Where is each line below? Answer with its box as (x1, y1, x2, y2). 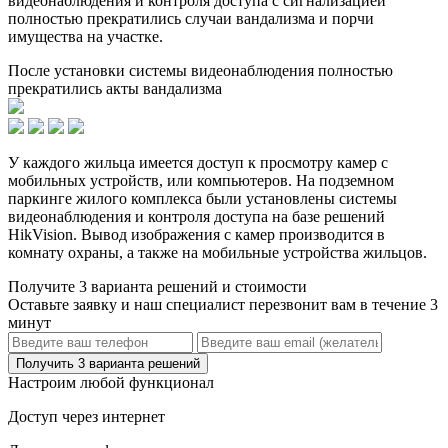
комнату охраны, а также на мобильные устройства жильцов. (8, 243, 427, 261)
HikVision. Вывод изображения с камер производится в (8, 225, 385, 243)
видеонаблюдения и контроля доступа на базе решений (8, 207, 385, 225)
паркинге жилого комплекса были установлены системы (8, 189, 397, 207)
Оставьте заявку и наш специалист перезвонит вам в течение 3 (8, 295, 438, 313)
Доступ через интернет (8, 407, 165, 425)
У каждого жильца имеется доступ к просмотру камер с (8, 153, 388, 171)
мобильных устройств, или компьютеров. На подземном (8, 171, 394, 189)
